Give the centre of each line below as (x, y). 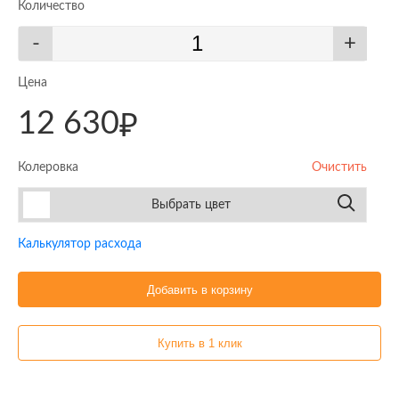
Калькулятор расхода (80, 244)
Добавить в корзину (199, 289)
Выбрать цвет (191, 204)
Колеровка (48, 167)
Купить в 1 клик (199, 343)
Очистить (339, 167)
